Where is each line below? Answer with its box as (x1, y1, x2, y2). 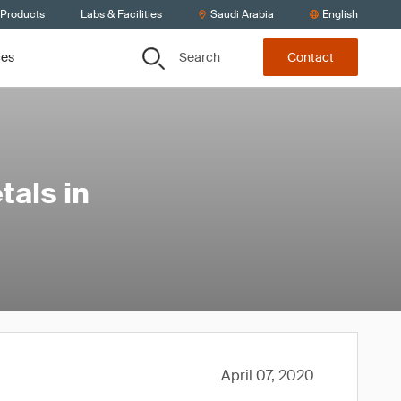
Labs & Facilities (81, 7, 162, 21)
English (322, 7, 358, 21)
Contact (287, 49, 334, 66)
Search (179, 48, 220, 65)
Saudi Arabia (210, 7, 274, 21)
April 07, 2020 (221, 366, 314, 385)
